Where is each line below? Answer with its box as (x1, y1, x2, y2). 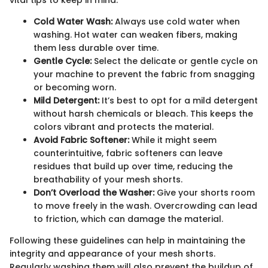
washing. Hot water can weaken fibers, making (33, 28, 237, 41)
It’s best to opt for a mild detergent (99, 94, 258, 106)
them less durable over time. (33, 41, 159, 54)
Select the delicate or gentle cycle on (92, 54, 258, 67)
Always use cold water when (112, 15, 240, 28)
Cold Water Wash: (33, 15, 112, 28)
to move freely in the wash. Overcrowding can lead (33, 199, 257, 212)
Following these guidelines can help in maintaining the (10, 234, 245, 246)
